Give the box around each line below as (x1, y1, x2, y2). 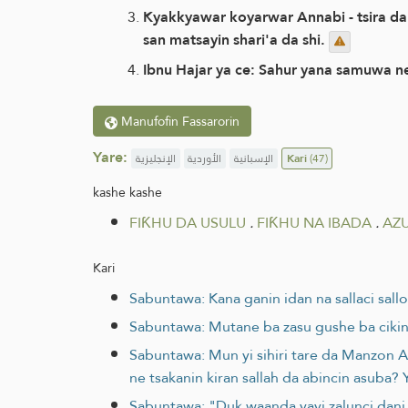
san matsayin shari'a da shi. (143, 26, 329, 54)
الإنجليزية (135, 148, 176, 168)
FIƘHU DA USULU (129, 209, 246, 236)
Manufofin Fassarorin (117, 108, 240, 133)
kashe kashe (93, 179, 162, 204)
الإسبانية (233, 148, 273, 168)
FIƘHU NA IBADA (257, 209, 372, 236)
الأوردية (188, 148, 222, 168)
